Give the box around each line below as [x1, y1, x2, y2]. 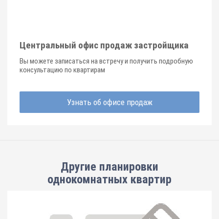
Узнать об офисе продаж [66, 97, 153, 107]
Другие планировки [61, 160, 158, 174]
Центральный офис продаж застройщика [20, 40, 189, 51]
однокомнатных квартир [47, 173, 172, 186]
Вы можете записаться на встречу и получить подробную [20, 57, 193, 66]
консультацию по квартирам [20, 66, 105, 74]
